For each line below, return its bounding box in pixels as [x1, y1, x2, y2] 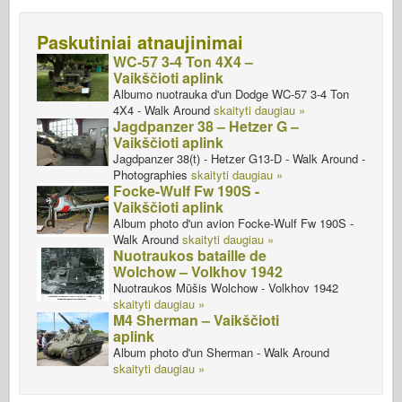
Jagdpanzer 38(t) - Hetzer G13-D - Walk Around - [113, 149, 365, 167]
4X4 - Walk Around [113, 100, 214, 118]
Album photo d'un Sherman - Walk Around [113, 343, 329, 361]
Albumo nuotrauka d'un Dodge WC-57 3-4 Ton [113, 84, 349, 102]
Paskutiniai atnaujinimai [37, 28, 243, 55]
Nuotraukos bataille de [113, 244, 267, 266]
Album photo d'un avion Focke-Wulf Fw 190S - [113, 214, 354, 232]
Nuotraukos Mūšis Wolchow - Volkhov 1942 [113, 278, 338, 296]
